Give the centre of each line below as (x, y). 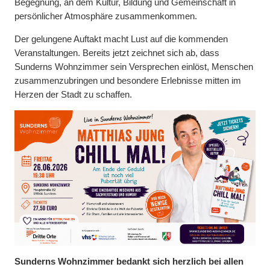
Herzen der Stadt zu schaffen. (73, 94)
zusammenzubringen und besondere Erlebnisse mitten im (128, 80)
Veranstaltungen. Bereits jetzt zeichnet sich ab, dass (117, 53)
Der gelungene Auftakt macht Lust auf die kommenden (121, 39)
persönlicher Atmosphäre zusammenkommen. (106, 17)
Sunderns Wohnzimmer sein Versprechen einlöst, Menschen (134, 67)
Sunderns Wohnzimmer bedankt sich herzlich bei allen (129, 261)
